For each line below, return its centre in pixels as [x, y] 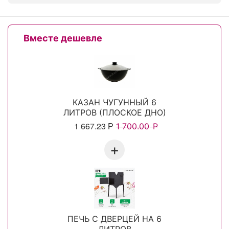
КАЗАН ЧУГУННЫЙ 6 [114, 102]
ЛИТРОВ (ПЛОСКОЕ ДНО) [114, 112]
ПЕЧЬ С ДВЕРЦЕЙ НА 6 [114, 219]
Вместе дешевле [63, 38]
